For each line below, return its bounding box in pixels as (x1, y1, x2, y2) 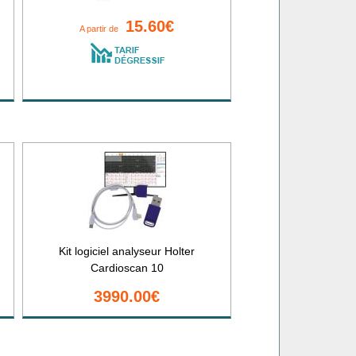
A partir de (79, 23, 126, 33)
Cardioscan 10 (90, 261, 164, 274)
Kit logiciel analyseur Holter (59, 244, 195, 257)
